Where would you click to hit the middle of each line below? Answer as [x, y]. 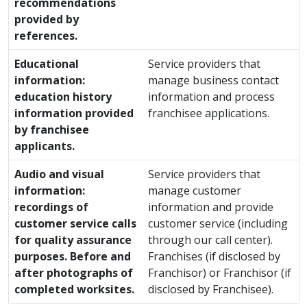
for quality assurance [73, 240]
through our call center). [210, 240]
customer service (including [218, 223]
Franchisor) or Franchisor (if [220, 273]
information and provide [211, 207]
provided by [47, 19]
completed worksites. [74, 289]
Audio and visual [59, 174]
